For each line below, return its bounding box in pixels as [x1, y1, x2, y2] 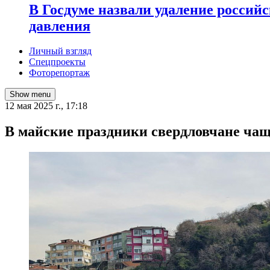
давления [29, 17, 90, 34]
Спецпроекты [29, 57, 86, 67]
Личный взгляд [29, 46, 92, 57]
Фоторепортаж [29, 67, 90, 78]
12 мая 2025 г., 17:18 [5, 101, 87, 111]
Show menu [10, 90, 51, 99]
